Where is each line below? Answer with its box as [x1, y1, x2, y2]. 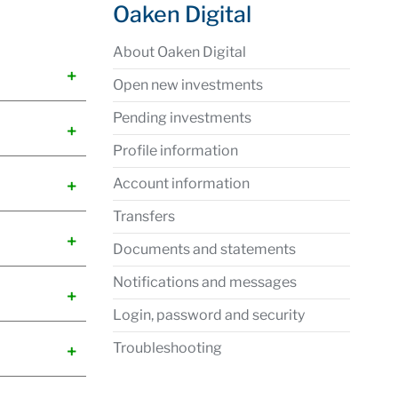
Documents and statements [113, 241, 296, 258]
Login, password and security [113, 306, 305, 323]
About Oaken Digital [113, 44, 246, 60]
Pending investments [113, 109, 251, 126]
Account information [113, 175, 250, 192]
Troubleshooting [113, 339, 222, 356]
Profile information [113, 142, 238, 159]
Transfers [113, 208, 175, 225]
